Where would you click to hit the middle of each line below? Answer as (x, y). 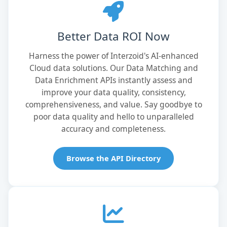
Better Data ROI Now (113, 36)
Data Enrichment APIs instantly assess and (113, 80)
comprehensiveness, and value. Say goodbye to (113, 104)
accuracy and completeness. (113, 128)
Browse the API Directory (113, 158)
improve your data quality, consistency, (113, 92)
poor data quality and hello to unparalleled (113, 116)
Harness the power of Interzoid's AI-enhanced (113, 55)
